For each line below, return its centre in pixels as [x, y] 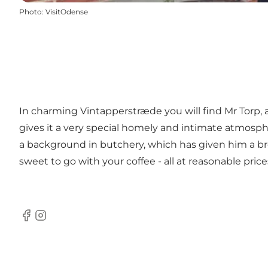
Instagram [57, 221]
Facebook [42, 221]
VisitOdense [67, 12]
